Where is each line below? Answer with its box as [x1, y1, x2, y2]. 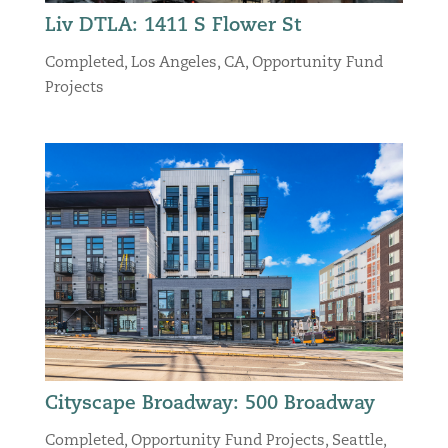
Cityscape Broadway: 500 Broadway [44, 395, 375, 415]
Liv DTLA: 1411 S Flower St [44, 17, 301, 37]
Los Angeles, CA [130, 56, 245, 72]
